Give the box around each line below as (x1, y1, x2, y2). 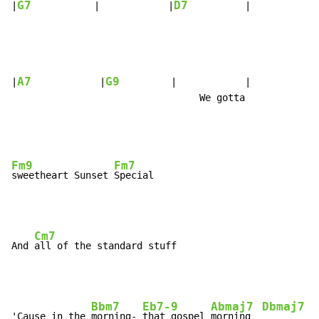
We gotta (11, 92, 245, 104)
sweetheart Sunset (11, 169, 114, 182)
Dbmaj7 (262, 300, 305, 314)
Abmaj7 (211, 300, 253, 314)
